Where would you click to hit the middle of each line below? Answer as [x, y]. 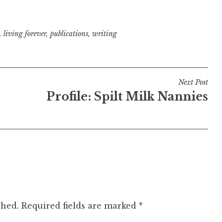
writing [104, 34]
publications [69, 34]
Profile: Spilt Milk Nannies [127, 97]
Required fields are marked [80, 206]
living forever [25, 34]
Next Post [193, 83]
